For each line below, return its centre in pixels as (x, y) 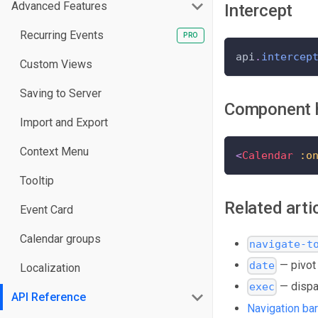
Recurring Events (62, 35)
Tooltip (37, 181)
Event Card (46, 210)
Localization (50, 268)
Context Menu (54, 152)
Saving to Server (61, 93)
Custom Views (56, 64)
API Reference (49, 297)
